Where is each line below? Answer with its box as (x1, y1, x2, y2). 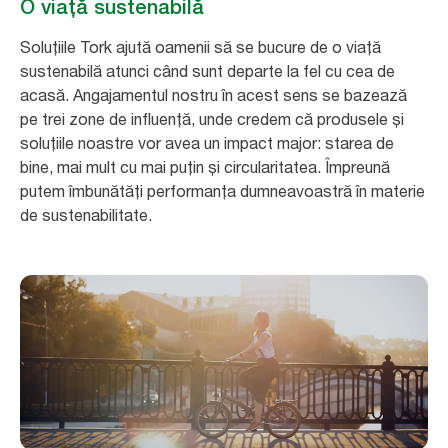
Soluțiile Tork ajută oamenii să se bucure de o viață (20, 36, 381, 57)
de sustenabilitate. (20, 204, 152, 225)
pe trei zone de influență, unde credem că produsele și (20, 108, 404, 129)
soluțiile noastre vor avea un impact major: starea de (20, 132, 394, 153)
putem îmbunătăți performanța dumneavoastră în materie (20, 180, 425, 201)
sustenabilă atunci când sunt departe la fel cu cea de (20, 60, 395, 81)
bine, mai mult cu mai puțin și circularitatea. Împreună (20, 156, 390, 177)
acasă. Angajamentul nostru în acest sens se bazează (20, 84, 407, 105)
